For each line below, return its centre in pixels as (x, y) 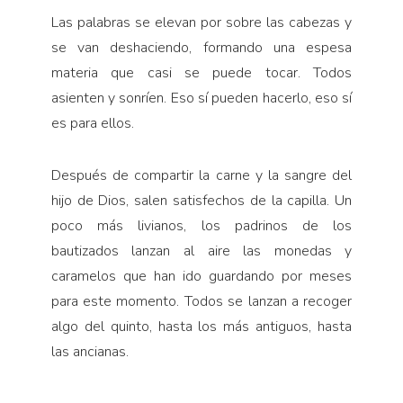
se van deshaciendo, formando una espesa (201, 47)
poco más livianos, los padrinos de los (201, 225)
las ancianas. (90, 351)
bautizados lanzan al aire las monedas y (201, 251)
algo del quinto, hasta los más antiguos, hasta (201, 326)
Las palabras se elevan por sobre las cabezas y (201, 22)
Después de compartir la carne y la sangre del (201, 175)
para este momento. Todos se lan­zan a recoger (201, 301)
